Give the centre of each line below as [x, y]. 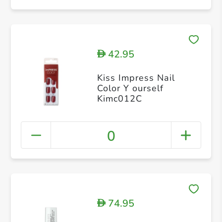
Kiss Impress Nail [136, 78]
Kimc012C [119, 98]
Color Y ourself [130, 88]
